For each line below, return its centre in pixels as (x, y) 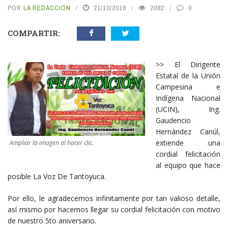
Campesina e (188, 87)
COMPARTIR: (34, 33)
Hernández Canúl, (188, 132)
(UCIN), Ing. (188, 109)
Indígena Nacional (188, 98)
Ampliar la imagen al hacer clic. (52, 142)
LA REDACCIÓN (47, 8)
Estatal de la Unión (188, 76)
